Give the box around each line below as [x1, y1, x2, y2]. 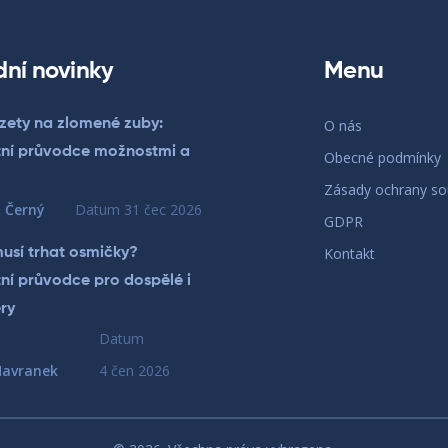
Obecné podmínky [324, 148, 441, 168]
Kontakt [324, 244, 375, 264]
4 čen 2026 [99, 361, 171, 381]
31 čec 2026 [124, 200, 202, 220]
